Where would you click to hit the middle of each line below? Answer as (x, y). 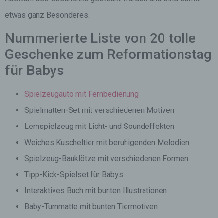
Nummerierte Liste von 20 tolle (100, 38)
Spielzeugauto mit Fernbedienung (82, 94)
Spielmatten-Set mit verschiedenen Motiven (99, 110)
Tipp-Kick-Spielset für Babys (74, 174)
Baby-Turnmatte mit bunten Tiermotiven (91, 207)
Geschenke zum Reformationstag (108, 54)
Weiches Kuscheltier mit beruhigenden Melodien (107, 142)
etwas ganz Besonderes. (47, 15)
